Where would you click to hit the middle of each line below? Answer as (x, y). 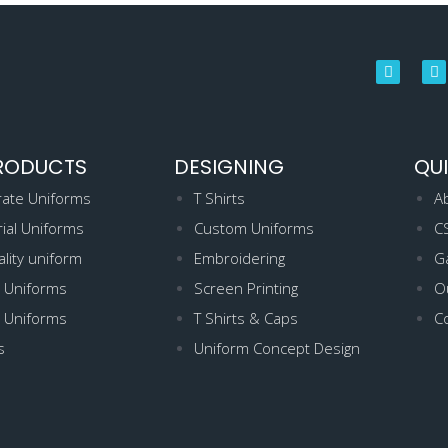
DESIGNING (229, 167)
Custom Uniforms (254, 228)
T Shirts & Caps (246, 318)
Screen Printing (246, 288)
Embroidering (239, 258)
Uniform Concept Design (277, 348)
